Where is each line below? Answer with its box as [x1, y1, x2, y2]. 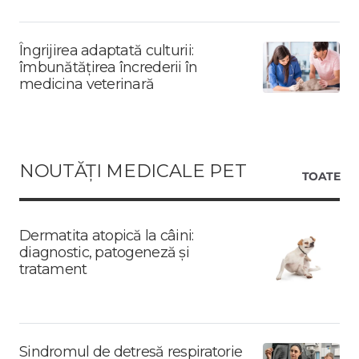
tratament [19, 260, 87, 278]
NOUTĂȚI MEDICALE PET [19, 159, 247, 182]
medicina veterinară [19, 75, 155, 93]
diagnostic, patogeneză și [19, 243, 189, 261]
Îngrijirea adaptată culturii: [19, 41, 194, 59]
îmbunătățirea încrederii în [19, 58, 198, 76]
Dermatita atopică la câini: [19, 226, 194, 244]
